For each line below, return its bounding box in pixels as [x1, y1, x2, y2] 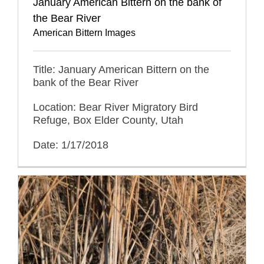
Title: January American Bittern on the [33, 64, 209, 76]
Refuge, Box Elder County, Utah [33, 114, 183, 127]
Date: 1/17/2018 [33, 139, 108, 151]
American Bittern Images [33, 28, 136, 38]
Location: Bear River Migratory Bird [33, 101, 198, 114]
